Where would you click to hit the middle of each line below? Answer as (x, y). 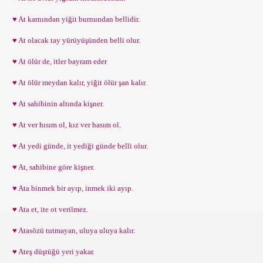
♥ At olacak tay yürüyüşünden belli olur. (75, 40)
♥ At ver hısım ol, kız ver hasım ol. (65, 125)
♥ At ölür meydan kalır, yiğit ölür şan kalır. (78, 82)
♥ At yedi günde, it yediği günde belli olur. (78, 146)
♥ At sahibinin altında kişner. (56, 104)
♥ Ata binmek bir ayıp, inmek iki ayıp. (71, 188)
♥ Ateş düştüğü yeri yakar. (52, 252)
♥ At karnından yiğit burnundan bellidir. (74, 19)
